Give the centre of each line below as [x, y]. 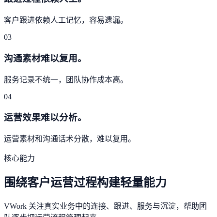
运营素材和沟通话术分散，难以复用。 [70, 139]
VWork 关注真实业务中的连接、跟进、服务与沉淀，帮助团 [105, 206]
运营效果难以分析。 [45, 118]
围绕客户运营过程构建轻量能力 [85, 182]
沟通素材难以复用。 [45, 58]
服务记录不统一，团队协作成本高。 [66, 79]
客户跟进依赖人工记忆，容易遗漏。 [66, 20]
